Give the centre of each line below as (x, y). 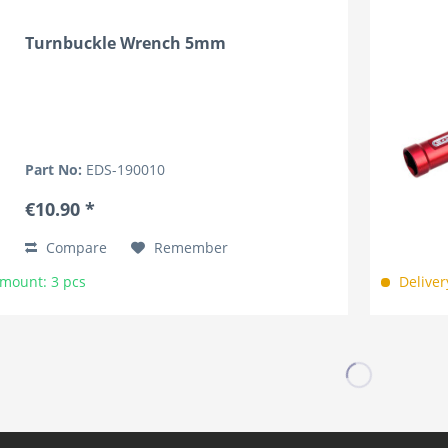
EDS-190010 (126, 170)
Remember (191, 248)
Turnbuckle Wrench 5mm (126, 43)
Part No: (56, 170)
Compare (75, 248)
